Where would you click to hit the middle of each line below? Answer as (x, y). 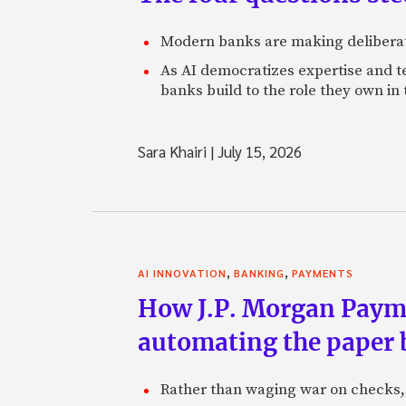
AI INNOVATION (182, 272)
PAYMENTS (323, 272)
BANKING (259, 272)
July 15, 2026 (258, 151)
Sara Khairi (174, 151)
